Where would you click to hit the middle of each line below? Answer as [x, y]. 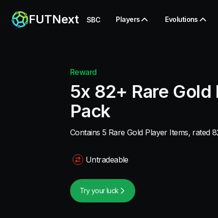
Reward [83, 72]
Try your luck [99, 191]
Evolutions [182, 19]
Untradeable [107, 160]
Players [128, 19]
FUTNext [54, 19]
